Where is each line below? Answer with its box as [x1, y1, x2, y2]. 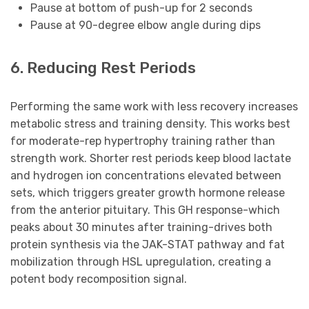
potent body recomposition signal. [10, 272, 187, 286]
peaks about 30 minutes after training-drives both [10, 220, 272, 234]
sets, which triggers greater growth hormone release [10, 186, 285, 199]
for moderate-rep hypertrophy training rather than [10, 134, 275, 148]
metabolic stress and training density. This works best [10, 117, 290, 130]
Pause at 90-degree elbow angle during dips [30, 18, 261, 32]
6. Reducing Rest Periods [10, 58, 196, 77]
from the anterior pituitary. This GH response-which [10, 203, 280, 217]
